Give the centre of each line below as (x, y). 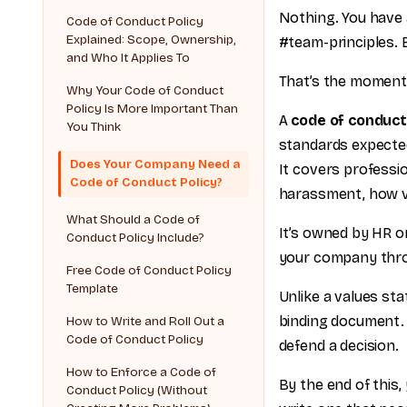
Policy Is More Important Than (153, 108)
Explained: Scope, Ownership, (152, 39)
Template (93, 289)
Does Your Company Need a (155, 164)
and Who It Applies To (129, 57)
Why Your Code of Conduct (145, 90)
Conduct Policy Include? (136, 238)
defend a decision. (338, 346)
